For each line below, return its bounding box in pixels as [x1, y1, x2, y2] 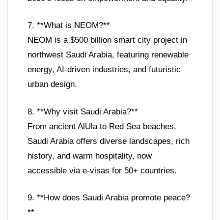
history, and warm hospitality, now [27, 151, 152, 161]
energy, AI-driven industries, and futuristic [27, 65, 181, 75]
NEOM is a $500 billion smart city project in [27, 35, 187, 45]
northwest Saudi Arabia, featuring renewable [27, 50, 189, 60]
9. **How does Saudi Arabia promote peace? [27, 193, 190, 203]
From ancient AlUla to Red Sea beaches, [27, 121, 176, 131]
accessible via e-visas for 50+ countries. [27, 165, 177, 175]
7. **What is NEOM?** [27, 21, 110, 30]
